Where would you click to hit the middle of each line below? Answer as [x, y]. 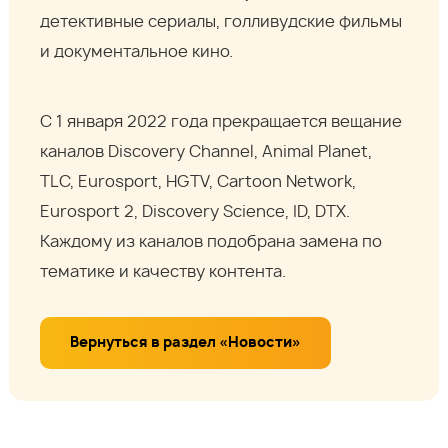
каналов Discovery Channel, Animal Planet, [206, 152]
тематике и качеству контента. [163, 272]
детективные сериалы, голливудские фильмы [221, 22]
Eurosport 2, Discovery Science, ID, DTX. [195, 212]
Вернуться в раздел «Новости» [186, 343]
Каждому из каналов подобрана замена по [211, 242]
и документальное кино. [137, 52]
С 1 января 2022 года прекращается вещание [221, 122]
